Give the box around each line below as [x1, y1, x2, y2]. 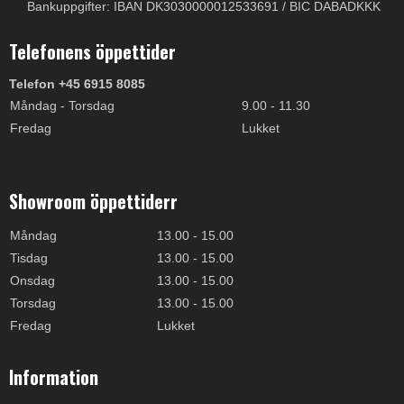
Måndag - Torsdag [10, 98, 115, 114]
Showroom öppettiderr [9, 188, 178, 216]
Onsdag [10, 273, 55, 288]
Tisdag [10, 251, 48, 265]
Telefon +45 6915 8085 [9, 77, 145, 92]
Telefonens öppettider [9, 37, 176, 65]
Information [9, 363, 98, 390]
